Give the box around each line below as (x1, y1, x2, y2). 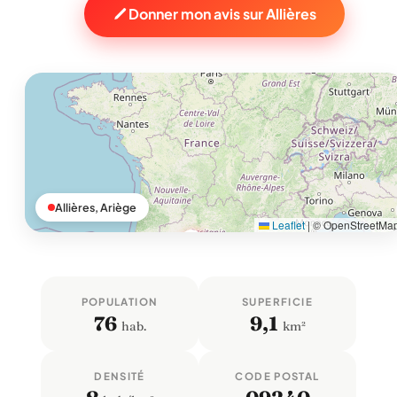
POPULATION (81, 295, 159, 308)
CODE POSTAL (235, 370, 320, 383)
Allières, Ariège (55, 200, 136, 214)
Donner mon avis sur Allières (128, 4, 316, 23)
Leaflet (269, 217, 305, 232)
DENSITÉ (94, 370, 145, 383)
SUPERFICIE (242, 295, 313, 308)
